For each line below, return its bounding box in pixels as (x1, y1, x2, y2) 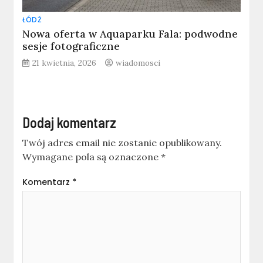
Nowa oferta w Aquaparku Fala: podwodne (22, 27, 238, 41)
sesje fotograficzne (22, 39, 120, 53)
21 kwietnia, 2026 (32, 58, 97, 69)
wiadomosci (116, 58, 161, 69)
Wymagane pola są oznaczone (22, 151, 161, 163)
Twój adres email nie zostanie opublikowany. (22, 137, 222, 149)
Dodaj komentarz (22, 114, 117, 131)
